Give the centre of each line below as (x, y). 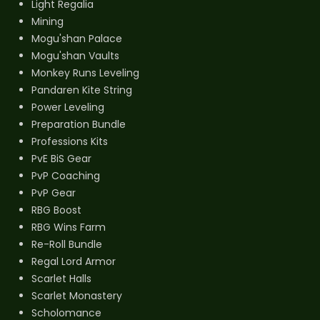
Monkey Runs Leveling (85, 73)
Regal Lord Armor (74, 262)
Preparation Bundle (79, 125)
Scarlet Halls (61, 279)
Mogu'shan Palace (77, 39)
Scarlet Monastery (77, 296)
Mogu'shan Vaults (75, 56)
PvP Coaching (66, 176)
